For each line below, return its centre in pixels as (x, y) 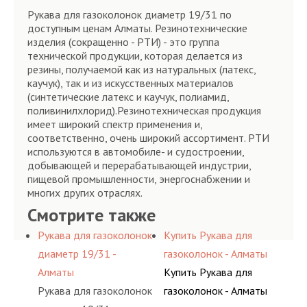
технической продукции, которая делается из (135, 56)
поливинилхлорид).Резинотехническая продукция (144, 110)
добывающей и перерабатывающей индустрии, (139, 165)
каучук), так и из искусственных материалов (131, 83)
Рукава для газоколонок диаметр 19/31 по (130, 14)
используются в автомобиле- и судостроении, (136, 151)
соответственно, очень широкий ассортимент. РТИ (148, 138)
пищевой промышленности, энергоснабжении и (139, 179)
